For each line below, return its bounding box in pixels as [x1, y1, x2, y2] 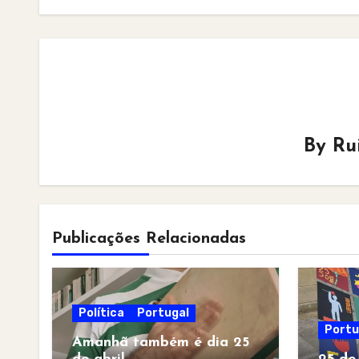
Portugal [137, 306, 189, 320]
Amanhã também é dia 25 [72, 335, 249, 350]
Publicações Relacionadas [52, 231, 246, 247]
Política [79, 306, 124, 320]
